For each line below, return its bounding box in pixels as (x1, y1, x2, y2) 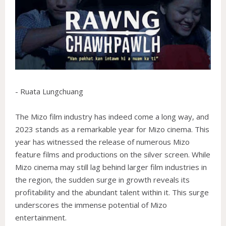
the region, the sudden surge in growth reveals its (15, 175, 190, 185)
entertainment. (15, 212, 67, 223)
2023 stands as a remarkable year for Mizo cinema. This (15, 124, 209, 135)
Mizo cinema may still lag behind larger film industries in (15, 162, 207, 173)
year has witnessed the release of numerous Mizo (15, 137, 190, 147)
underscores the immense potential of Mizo (15, 200, 167, 210)
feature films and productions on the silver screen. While (15, 149, 210, 160)
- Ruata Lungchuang (15, 86, 85, 97)
